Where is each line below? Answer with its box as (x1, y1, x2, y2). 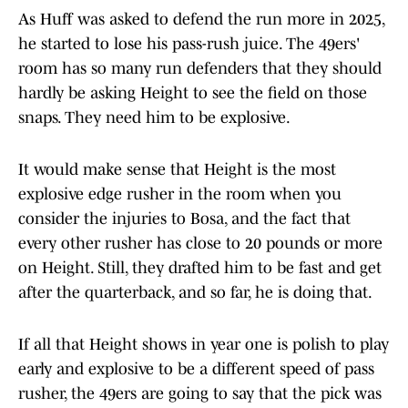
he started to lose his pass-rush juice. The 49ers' (18, 35, 360, 54)
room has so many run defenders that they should (18, 59, 382, 78)
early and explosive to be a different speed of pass (18, 360, 374, 379)
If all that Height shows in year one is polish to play (18, 335, 389, 354)
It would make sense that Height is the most (18, 160, 336, 179)
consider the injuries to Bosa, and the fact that (18, 209, 351, 229)
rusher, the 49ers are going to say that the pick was (18, 384, 382, 403)
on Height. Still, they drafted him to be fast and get (18, 259, 382, 278)
